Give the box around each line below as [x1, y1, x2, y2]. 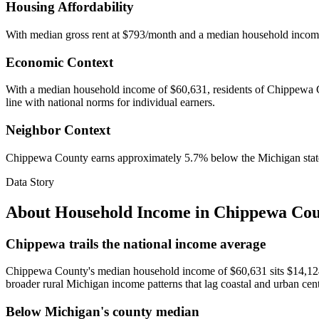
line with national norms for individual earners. [6, 96, 215, 109]
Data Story [6, 175, 54, 188]
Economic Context [6, 54, 113, 70]
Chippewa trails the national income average [6, 236, 266, 251]
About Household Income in [6, 202, 214, 221]
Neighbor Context [6, 122, 110, 138]
